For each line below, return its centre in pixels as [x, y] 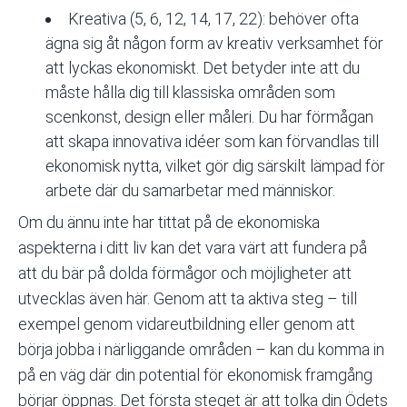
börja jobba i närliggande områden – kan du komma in [201, 349]
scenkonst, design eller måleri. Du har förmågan [209, 116]
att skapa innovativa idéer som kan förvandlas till [212, 141]
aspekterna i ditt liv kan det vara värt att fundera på [193, 247]
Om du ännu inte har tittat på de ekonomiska [169, 222]
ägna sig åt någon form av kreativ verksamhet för [214, 43]
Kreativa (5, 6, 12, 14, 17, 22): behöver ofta [213, 18]
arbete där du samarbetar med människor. [190, 190]
